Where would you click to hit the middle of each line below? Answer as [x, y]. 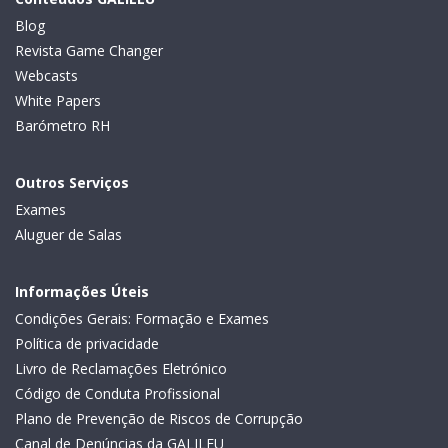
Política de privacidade [87, 343]
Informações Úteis [82, 291]
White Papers [58, 100]
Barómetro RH [62, 125]
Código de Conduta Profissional [117, 393]
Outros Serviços [72, 182]
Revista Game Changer [89, 50]
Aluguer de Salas [68, 234]
